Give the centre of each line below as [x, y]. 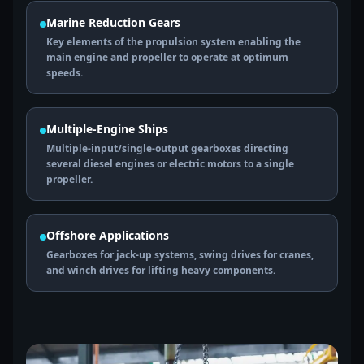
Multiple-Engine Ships [107, 129]
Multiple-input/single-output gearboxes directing [167, 148]
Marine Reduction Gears [113, 22]
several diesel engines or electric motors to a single [170, 164]
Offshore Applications [108, 235]
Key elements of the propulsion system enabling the [173, 42]
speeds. [65, 73]
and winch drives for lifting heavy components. [161, 270]
